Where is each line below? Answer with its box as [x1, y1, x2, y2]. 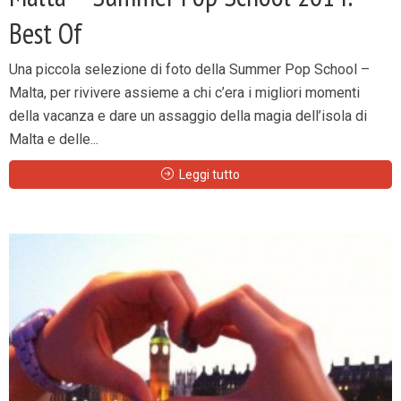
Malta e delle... [9, 131, 98, 148]
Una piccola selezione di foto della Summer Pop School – [9, 61, 370, 78]
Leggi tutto [179, 167, 240, 182]
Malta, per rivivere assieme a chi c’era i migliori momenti [9, 84, 360, 101]
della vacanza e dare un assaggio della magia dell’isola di [9, 107, 367, 124]
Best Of [9, 14, 82, 52]
